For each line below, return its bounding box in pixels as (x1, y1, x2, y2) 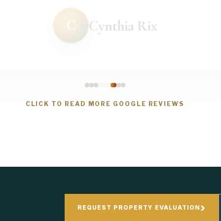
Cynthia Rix (88, 12, 158, 31)
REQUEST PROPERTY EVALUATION (77, 204, 201, 212)
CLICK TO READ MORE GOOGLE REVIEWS (25, 100, 185, 108)
